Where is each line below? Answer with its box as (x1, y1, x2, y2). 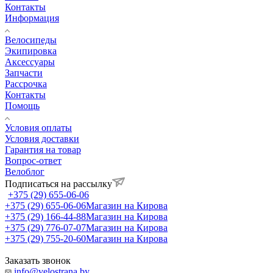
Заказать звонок (5, 255, 71, 266)
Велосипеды (5, 35, 57, 46)
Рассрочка (5, 79, 47, 90)
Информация (5, 13, 59, 24)
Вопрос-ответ (5, 155, 62, 166)
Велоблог (5, 166, 44, 177)
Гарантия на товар (5, 144, 81, 155)
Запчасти (5, 68, 43, 79)
